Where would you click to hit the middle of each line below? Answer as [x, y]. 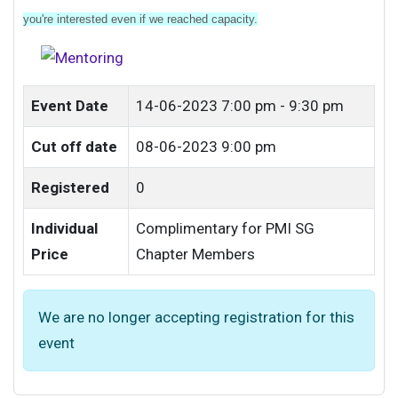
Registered [70, 187]
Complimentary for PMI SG [225, 228]
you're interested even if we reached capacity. [140, 19]
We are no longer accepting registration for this [196, 317]
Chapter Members [195, 254]
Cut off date [74, 147]
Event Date [70, 106]
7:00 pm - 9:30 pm [283, 106]
